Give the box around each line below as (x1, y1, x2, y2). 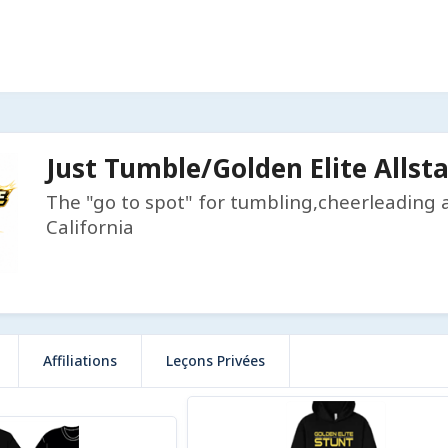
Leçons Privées (166, 351, 265, 370)
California (46, 214, 134, 239)
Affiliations (43, 351, 117, 370)
